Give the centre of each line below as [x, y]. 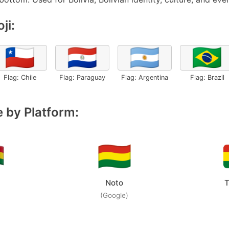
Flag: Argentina [145, 77]
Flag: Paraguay [82, 77]
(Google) [114, 195]
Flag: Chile [20, 77]
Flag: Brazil [207, 77]
